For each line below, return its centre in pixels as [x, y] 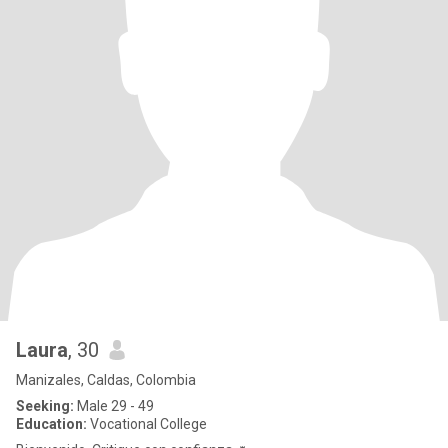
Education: [51, 424]
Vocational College [147, 424]
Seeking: [45, 406]
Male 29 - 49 [114, 406]
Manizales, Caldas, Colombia [106, 380]
